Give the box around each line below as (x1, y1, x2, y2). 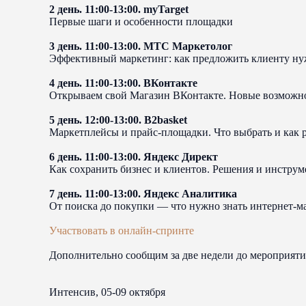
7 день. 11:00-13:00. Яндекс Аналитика (49, 188, 237, 199)
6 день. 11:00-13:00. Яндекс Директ (49, 151, 218, 163)
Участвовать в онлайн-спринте (49, 225, 194, 236)
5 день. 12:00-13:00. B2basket (49, 114, 187, 126)
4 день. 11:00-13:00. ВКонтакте (49, 77, 197, 89)
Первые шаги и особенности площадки (49, 16, 233, 27)
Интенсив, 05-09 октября (49, 286, 165, 298)
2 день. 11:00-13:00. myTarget (49, 3, 189, 15)
